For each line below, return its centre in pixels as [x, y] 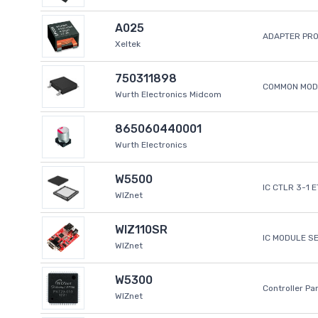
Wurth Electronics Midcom [168, 95]
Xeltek [128, 44]
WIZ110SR [141, 230]
